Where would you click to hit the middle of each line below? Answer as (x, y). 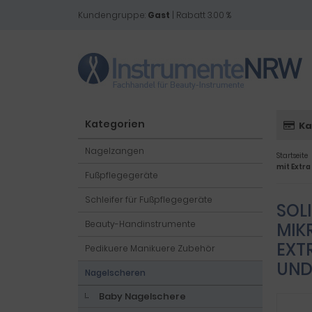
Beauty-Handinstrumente (140, 224)
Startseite (292, 156)
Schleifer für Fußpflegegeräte (149, 200)
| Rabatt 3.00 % (201, 15)
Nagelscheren (115, 273)
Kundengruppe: (113, 15)
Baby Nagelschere (142, 296)
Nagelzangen (115, 151)
